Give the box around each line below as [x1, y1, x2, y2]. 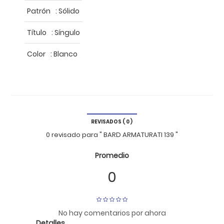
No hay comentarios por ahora [58, 208, 166, 218]
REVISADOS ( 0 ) [91, 117, 133, 125]
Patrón [26, 5, 50, 16]
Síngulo [52, 27, 80, 37]
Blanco [51, 48, 77, 59]
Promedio [95, 150, 129, 160]
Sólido [56, 5, 79, 16]
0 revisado [45, 129, 82, 139]
